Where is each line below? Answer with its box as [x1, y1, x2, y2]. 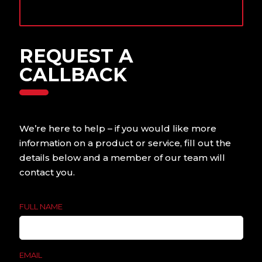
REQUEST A [19, 44, 133, 67]
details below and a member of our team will [19, 152, 225, 164]
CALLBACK [19, 63, 127, 86]
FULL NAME [19, 202, 63, 212]
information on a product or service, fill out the [19, 137, 231, 149]
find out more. [129, 32, 196, 43]
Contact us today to [129, 15, 225, 26]
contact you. [19, 167, 75, 178]
